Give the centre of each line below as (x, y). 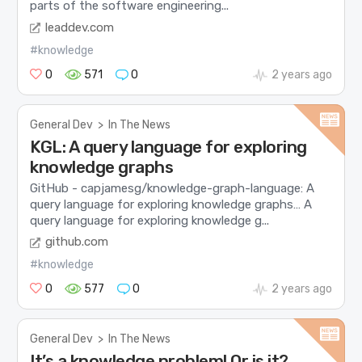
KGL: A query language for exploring (168, 146)
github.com (77, 242)
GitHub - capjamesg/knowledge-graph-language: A (173, 188)
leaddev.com (80, 27)
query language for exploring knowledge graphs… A (171, 204)
